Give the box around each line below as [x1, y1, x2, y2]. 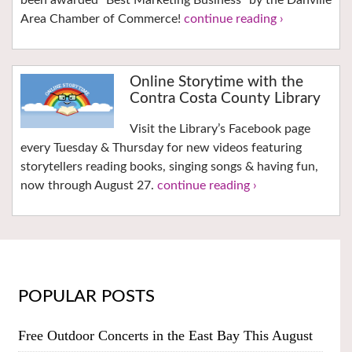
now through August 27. [20, 178, 157, 192]
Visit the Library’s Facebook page [129, 122, 310, 135]
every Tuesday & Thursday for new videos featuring [20, 141, 302, 154]
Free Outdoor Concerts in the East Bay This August [17, 328, 313, 344]
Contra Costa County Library [129, 90, 321, 106]
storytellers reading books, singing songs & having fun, [20, 159, 318, 173]
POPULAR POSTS [17, 287, 155, 305]
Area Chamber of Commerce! [20, 12, 184, 25]
